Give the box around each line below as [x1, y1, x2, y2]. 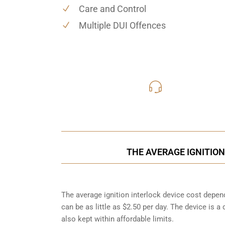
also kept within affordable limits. [61, 214, 174, 223]
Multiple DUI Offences [79, 20, 166, 31]
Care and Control [79, 3, 146, 14]
